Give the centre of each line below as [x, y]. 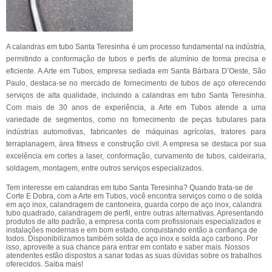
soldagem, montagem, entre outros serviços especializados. [105, 168]
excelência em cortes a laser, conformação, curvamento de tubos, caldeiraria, [136, 156]
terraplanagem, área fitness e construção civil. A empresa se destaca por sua [136, 144]
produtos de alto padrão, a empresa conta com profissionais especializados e [134, 222]
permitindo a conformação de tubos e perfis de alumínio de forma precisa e [136, 59]
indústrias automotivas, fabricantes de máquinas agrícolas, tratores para [136, 132]
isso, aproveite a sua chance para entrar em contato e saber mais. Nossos [128, 247]
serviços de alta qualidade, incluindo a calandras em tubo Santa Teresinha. [136, 95]
